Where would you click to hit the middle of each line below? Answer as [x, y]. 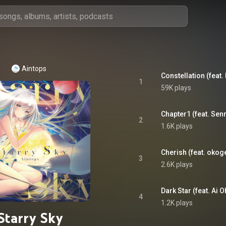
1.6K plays [177, 126]
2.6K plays [177, 164]
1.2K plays [177, 203]
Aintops [34, 69]
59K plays [176, 88]
